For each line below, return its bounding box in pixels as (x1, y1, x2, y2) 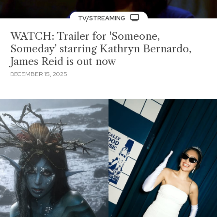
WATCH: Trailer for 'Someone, (10, 30, 160, 42)
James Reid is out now (10, 55, 116, 67)
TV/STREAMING (78, 14, 127, 22)
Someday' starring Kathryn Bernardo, (10, 43, 191, 55)
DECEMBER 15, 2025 (10, 70, 67, 78)
